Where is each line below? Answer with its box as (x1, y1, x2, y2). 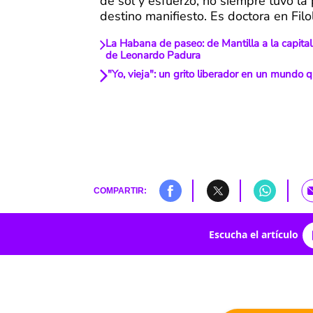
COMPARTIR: (93, 186, 147, 196)
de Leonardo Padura (105, 48, 201, 63)
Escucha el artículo (208, 227, 298, 241)
